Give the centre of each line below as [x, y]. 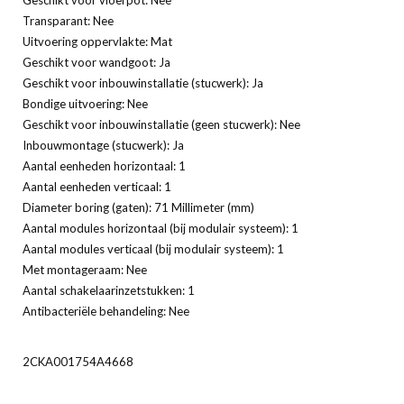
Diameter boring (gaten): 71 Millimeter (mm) [138, 207]
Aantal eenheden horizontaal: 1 [104, 165]
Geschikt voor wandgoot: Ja [96, 62]
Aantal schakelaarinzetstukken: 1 [109, 290]
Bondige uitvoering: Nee [85, 103]
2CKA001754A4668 [78, 361]
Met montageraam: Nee [85, 269]
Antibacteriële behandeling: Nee [106, 311]
